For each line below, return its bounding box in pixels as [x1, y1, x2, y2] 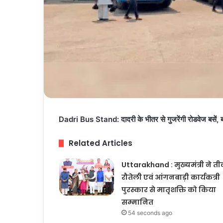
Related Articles [69, 138, 132, 149]
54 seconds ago [127, 209, 172, 217]
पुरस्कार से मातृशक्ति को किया [121, 185, 216, 195]
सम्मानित [121, 197, 153, 208]
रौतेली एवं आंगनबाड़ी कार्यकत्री [121, 172, 220, 183]
